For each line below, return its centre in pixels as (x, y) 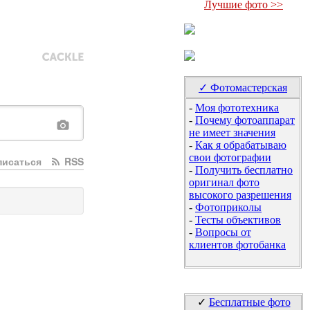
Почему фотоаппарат (245, 120)
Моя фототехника (237, 108)
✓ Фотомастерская (243, 88)
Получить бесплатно (244, 170)
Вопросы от (223, 232)
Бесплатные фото (249, 302)
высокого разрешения (240, 195)
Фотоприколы (228, 207)
